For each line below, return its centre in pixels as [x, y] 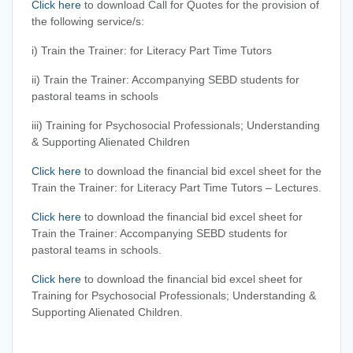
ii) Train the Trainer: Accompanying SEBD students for [165, 79]
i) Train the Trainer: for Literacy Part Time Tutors [152, 50]
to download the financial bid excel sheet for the [201, 171]
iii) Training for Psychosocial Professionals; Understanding [176, 125]
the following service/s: [88, 21]
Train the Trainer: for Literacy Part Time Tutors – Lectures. [176, 187]
